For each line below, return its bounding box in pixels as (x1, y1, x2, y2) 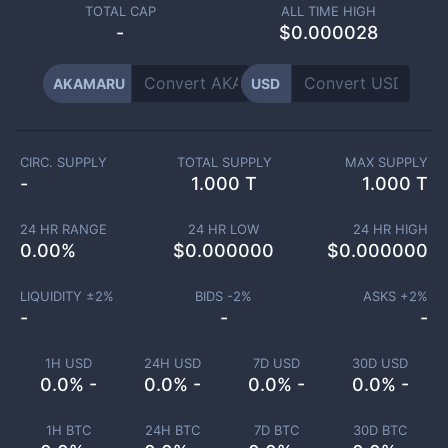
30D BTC (353, 422, 407, 438)
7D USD (252, 355, 300, 371)
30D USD (352, 355, 408, 371)
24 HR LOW (188, 221, 260, 237)
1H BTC (45, 422, 91, 438)
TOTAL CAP (84, 3, 156, 19)
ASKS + (363, 288, 409, 304)
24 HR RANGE (19, 221, 107, 237)
